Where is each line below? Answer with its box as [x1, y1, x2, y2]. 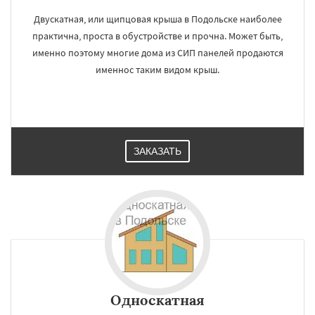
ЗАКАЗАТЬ [134, 146, 181, 157]
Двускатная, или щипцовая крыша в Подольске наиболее [33, 13, 282, 25]
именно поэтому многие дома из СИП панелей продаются [32, 46, 283, 59]
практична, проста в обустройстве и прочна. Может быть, [32, 30, 283, 42]
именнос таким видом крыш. [96, 63, 219, 76]
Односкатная [110, 291, 205, 309]
